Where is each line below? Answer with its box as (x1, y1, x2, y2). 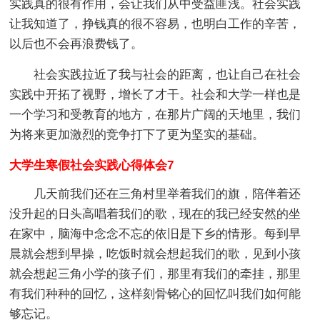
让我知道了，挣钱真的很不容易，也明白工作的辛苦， (9, 17, 301, 31)
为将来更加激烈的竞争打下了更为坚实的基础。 (9, 128, 265, 141)
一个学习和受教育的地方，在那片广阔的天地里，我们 (9, 108, 301, 121)
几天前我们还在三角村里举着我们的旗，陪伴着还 (9, 187, 301, 201)
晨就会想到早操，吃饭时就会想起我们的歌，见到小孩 (9, 247, 301, 261)
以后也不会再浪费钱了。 (9, 37, 144, 51)
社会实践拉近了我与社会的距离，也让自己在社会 (9, 68, 301, 81)
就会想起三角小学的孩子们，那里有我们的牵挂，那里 (9, 267, 301, 281)
